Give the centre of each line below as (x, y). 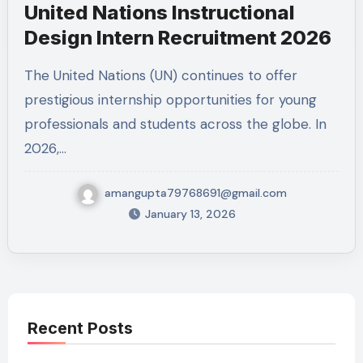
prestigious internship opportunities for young (170, 100)
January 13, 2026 (190, 214)
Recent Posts (80, 328)
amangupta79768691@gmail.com (195, 192)
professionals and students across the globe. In (175, 124)
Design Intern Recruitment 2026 (177, 38)
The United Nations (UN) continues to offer (28, 75)
